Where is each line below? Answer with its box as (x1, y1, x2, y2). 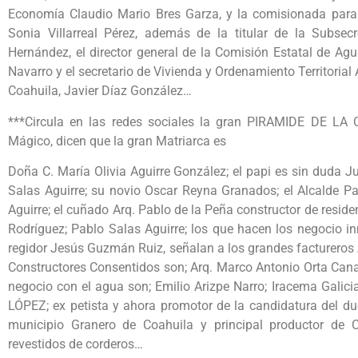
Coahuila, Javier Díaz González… (8, 83, 192, 99)
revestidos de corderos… (8, 336, 143, 352)
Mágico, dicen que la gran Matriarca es (8, 133, 226, 149)
